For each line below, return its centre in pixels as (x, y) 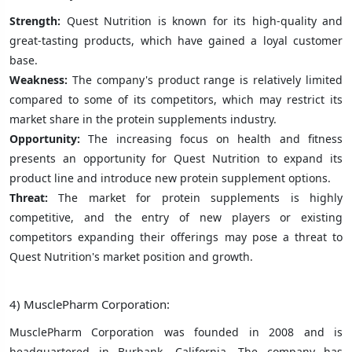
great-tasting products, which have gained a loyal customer (176, 40)
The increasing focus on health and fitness (216, 138)
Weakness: (38, 79)
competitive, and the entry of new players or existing (176, 217)
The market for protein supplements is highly (195, 197)
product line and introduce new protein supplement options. (170, 178)
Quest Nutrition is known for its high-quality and (204, 20)
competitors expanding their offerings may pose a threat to (176, 236)
